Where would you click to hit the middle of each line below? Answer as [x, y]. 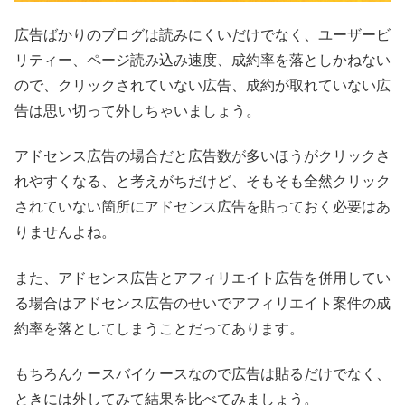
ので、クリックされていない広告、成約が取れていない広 [202, 85]
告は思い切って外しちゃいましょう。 [137, 110]
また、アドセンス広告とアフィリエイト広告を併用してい [202, 278]
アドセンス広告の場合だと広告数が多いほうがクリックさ [202, 156]
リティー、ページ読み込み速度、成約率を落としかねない [202, 60]
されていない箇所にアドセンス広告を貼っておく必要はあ [202, 207]
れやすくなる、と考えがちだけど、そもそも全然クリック [202, 182]
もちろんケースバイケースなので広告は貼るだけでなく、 [202, 373]
